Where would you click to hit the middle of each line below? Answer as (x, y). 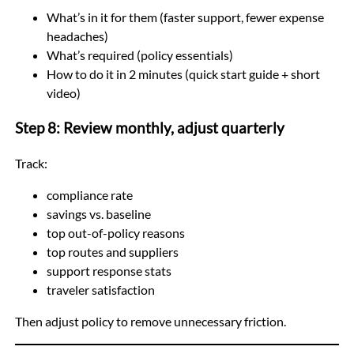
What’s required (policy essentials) (139, 55)
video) (63, 92)
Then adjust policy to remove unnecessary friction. (150, 322)
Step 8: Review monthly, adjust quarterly (149, 128)
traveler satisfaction (100, 290)
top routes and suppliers (112, 252)
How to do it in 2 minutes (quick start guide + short (183, 73)
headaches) (77, 36)
